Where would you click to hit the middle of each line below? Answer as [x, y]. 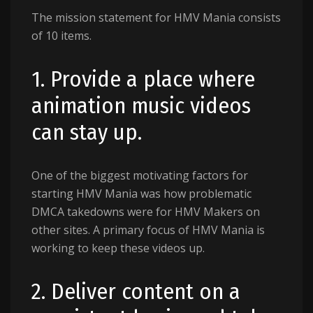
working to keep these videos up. [118, 248]
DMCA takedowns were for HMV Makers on [146, 212]
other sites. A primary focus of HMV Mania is [148, 230]
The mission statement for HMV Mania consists [156, 17]
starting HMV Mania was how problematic [141, 194]
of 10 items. [61, 36]
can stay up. [87, 132]
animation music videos [141, 105]
